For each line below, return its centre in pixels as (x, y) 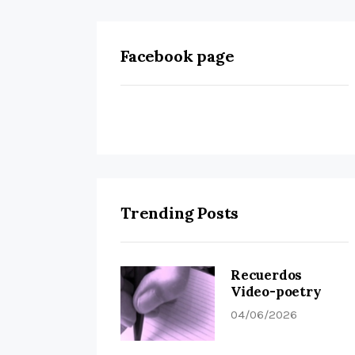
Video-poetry (276, 292)
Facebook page (177, 56)
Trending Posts (180, 213)
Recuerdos (267, 275)
